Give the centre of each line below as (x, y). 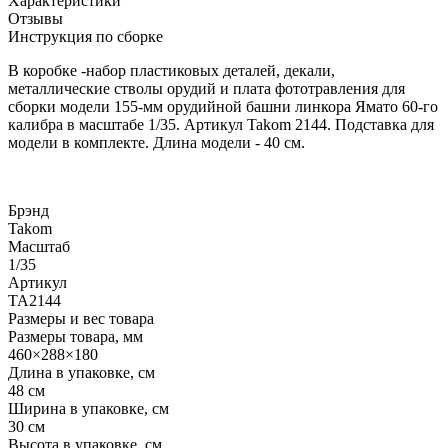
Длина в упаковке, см (81, 372)
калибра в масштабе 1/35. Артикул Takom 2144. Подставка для (221, 124)
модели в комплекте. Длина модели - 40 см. (158, 142)
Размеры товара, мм (75, 336)
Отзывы (35, 18)
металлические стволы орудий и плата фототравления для (206, 88)
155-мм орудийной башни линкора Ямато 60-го (276, 106)
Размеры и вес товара (81, 318)
